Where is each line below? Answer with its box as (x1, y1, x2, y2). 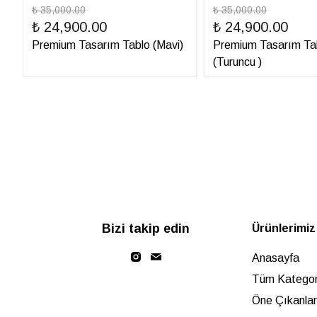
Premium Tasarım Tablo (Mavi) (32, 39, 183, 51)
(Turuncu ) (213, 56, 262, 68)
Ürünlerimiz (252, 222, 316, 234)
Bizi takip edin (102, 221, 190, 236)
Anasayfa (252, 252, 299, 264)
